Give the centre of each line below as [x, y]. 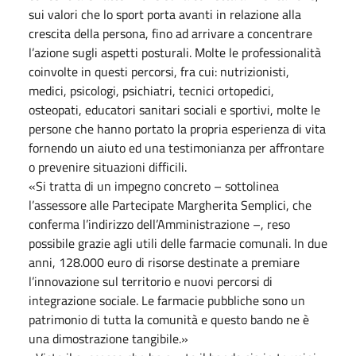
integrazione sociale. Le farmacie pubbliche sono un [167, 300]
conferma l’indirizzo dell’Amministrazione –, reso [159, 224]
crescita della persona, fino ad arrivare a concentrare [170, 33]
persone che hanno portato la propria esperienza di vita [177, 128]
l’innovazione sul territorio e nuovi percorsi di [151, 281]
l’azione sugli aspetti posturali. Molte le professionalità [175, 52]
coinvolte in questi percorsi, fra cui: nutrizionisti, [159, 71]
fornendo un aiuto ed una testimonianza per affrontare [176, 147]
